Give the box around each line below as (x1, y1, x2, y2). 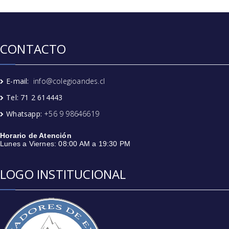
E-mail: (6, 76, 34, 86)
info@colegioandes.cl (33, 76, 105, 86)
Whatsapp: (6, 109, 44, 119)
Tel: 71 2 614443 (6, 93, 63, 102)
